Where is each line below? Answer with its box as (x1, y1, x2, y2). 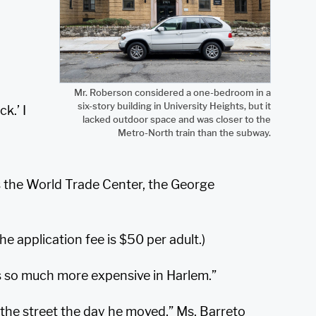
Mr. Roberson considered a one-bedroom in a (74, 86, 271, 98)
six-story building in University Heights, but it (78, 99, 271, 111)
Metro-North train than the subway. (118, 126, 271, 138)
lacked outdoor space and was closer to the (83, 113, 271, 125)
